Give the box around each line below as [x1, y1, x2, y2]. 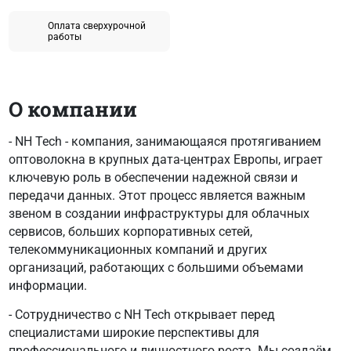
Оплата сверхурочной [47, 20, 146, 31]
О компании [8, 95, 137, 122]
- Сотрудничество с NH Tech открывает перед [8, 306, 275, 322]
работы [47, 31, 81, 42]
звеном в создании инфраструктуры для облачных [8, 205, 309, 221]
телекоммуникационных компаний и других [8, 241, 267, 257]
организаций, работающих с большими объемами [8, 259, 303, 275]
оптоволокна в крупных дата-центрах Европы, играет [8, 151, 323, 167]
